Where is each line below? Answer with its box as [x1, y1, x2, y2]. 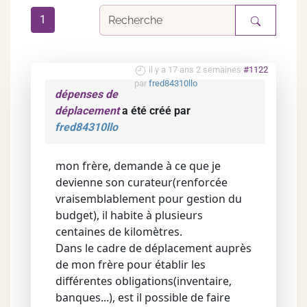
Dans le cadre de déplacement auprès [56, 241, 251, 256]
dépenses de [55, 88, 118, 101]
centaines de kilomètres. [56, 224, 182, 239]
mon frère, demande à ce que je [56, 158, 221, 173]
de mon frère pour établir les [56, 257, 206, 272]
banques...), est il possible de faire [56, 290, 230, 305]
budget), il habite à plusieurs [56, 208, 203, 223]
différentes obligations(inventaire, [56, 273, 232, 288]
